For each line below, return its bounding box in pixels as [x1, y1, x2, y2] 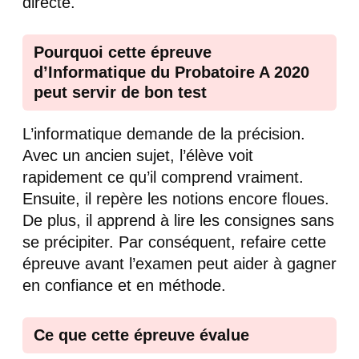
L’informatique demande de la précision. [22, 125, 305, 143]
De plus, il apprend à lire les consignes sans [22, 212, 334, 230]
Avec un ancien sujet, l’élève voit [22, 147, 253, 165]
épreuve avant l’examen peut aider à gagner [22, 255, 337, 273]
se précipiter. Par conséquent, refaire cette [22, 233, 326, 252]
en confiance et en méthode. [22, 276, 226, 295]
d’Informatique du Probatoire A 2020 [34, 63, 309, 82]
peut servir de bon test [34, 83, 207, 102]
